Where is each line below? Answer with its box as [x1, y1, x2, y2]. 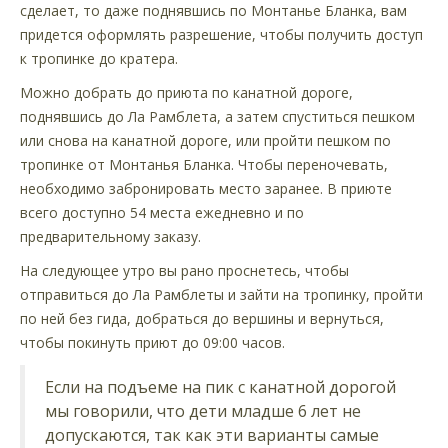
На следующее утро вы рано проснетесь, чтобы [20, 260, 349, 280]
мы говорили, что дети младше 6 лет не [45, 399, 361, 422]
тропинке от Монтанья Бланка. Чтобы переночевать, [20, 154, 388, 174]
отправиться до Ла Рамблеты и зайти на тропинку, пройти [20, 284, 423, 304]
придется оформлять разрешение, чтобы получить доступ [20, 24, 423, 44]
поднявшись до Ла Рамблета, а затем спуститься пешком [20, 106, 415, 126]
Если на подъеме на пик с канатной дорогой [45, 375, 396, 398]
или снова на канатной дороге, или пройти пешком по [20, 130, 391, 150]
